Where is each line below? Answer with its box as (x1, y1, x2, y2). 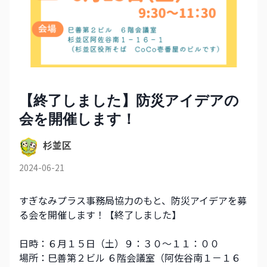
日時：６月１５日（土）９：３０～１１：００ (19, 236, 219, 251)
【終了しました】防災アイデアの (19, 92, 239, 110)
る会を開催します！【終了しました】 (19, 207, 181, 222)
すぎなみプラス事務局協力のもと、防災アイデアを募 (19, 193, 247, 208)
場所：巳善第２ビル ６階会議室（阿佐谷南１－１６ (19, 250, 241, 265)
